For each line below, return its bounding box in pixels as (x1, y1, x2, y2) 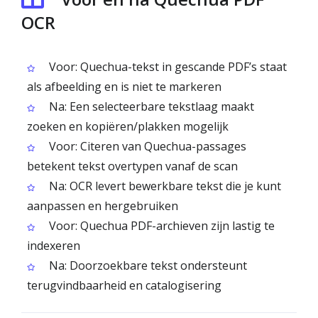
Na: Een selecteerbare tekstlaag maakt (46, 99, 254, 114)
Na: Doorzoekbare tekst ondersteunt (46, 258, 247, 273)
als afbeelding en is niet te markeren (27, 79, 221, 94)
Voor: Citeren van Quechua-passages (46, 138, 246, 154)
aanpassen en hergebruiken (27, 198, 178, 214)
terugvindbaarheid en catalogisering (27, 278, 221, 293)
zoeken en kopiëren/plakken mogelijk (27, 119, 229, 134)
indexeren (27, 238, 80, 253)
